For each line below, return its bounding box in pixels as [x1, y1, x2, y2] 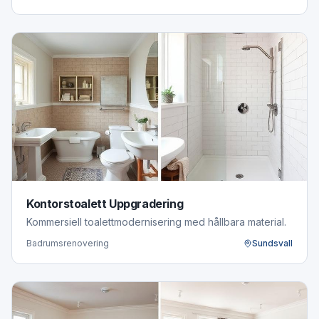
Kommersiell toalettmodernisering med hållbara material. [26, 216, 286, 228]
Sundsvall [252, 238, 293, 249]
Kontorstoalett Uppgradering [26, 197, 184, 211]
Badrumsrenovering [26, 238, 109, 249]
